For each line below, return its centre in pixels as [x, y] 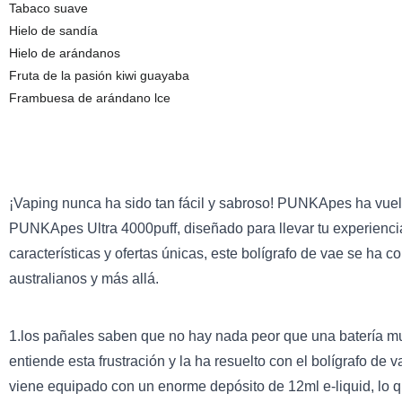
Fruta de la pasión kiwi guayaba [99, 75]
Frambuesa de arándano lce [89, 98]
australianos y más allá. [83, 279]
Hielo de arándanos [64, 53]
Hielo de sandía [53, 31]
